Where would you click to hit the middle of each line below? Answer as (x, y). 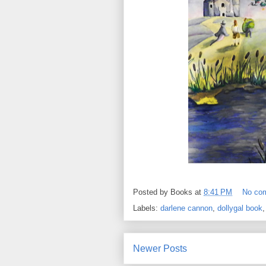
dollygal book (240, 208)
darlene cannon (186, 208)
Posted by (152, 192)
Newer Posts (160, 249)
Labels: (147, 208)
